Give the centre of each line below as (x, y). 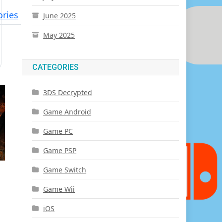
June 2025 (60, 15)
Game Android (67, 111)
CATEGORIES (56, 67)
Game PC (58, 131)
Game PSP (60, 150)
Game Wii (59, 189)
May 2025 (59, 35)
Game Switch (65, 169)
